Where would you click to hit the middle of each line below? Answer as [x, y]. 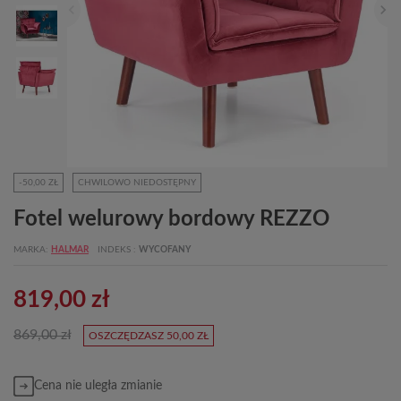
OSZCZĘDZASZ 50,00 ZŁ [149, 336]
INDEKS [115, 250]
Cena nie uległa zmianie [98, 385]
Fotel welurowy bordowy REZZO [171, 219]
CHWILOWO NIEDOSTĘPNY [137, 183]
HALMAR [70, 250]
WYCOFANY [165, 250]
